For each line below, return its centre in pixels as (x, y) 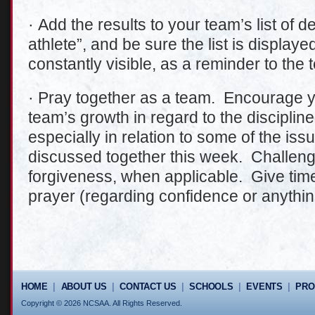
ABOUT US (84, 286)
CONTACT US (148, 286)
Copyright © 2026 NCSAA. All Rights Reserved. (102, 303)
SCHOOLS (211, 286)
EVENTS (264, 286)
